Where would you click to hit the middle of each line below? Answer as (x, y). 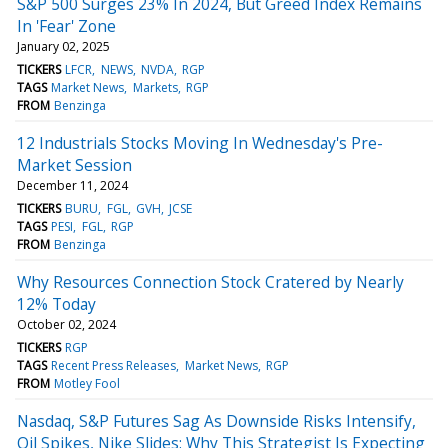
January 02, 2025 (63, 46)
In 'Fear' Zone (66, 25)
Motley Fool (87, 383)
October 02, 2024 (66, 324)
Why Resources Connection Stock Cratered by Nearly (210, 281)
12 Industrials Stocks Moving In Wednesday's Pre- (200, 142)
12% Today (56, 303)
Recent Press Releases (114, 365)
